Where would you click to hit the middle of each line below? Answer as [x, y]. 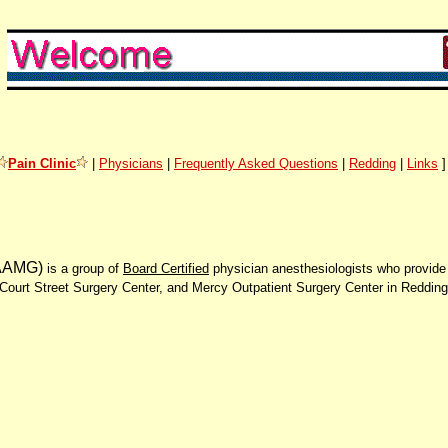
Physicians [131, 163]
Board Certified [166, 268]
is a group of [85, 268]
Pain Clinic [42, 163]
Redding [372, 163]
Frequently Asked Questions [256, 163]
